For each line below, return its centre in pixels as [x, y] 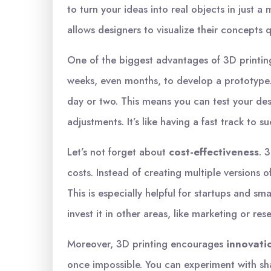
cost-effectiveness [214, 152]
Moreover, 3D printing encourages [147, 244]
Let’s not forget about [118, 152]
